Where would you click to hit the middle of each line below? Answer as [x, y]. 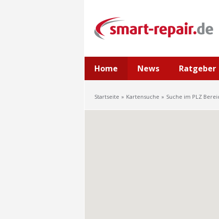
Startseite [107, 97]
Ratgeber [197, 68]
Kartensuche [143, 97]
